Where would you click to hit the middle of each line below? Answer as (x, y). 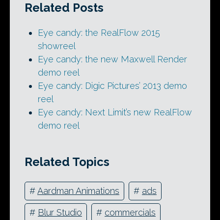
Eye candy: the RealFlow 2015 (99, 33)
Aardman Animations (78, 191)
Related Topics (67, 162)
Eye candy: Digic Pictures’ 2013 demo (112, 86)
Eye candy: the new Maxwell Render (112, 59)
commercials (130, 213)
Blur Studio (60, 213)
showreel (57, 46)
